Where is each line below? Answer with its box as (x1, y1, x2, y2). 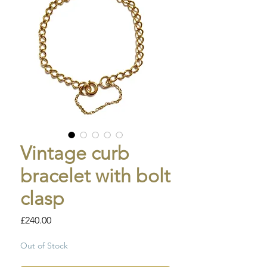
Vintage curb (20, 142, 129, 165)
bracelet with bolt (20, 164, 170, 188)
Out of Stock (20, 240, 68, 252)
